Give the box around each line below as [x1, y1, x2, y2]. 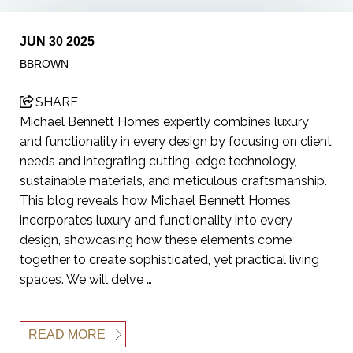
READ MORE [28, 327, 106, 341]
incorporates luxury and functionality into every [20, 212, 292, 228]
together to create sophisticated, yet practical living [20, 251, 319, 267]
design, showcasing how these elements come [20, 232, 292, 247]
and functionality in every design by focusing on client [20, 133, 332, 149]
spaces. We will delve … [20, 271, 152, 287]
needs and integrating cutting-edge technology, [20, 153, 297, 169]
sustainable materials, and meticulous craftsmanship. [20, 173, 327, 188]
